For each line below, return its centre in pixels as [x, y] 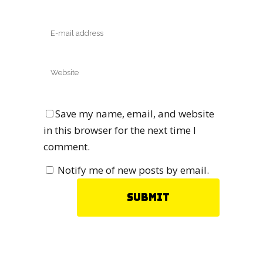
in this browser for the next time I [120, 130]
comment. [67, 146]
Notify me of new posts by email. [133, 170]
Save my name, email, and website [135, 113]
